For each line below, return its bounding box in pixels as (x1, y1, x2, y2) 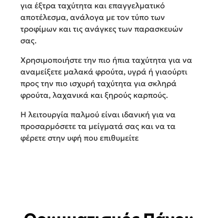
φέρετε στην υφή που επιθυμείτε (20, 133, 139, 143)
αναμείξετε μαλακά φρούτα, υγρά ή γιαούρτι (20, 67, 187, 77)
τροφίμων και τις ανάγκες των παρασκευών (20, 24, 183, 34)
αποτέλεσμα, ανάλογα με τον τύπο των (20, 12, 165, 22)
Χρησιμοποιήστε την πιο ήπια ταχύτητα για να (20, 55, 192, 65)
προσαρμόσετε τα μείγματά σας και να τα (20, 121, 176, 131)
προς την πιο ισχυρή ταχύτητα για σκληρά (20, 78, 177, 89)
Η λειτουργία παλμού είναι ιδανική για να (20, 109, 176, 120)
